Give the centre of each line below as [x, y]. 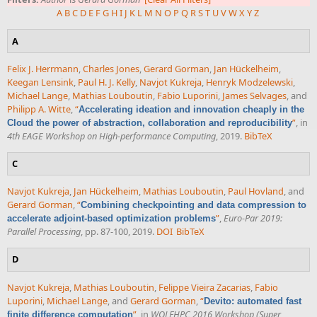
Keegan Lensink [40, 82]
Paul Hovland [256, 191]
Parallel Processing [44, 232]
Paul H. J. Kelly [106, 82]
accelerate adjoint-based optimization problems [111, 219]
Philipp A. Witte [39, 109]
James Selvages [254, 95]
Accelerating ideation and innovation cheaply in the [191, 109]
